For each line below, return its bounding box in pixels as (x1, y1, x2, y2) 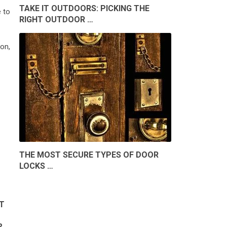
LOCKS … (19, 161, 53, 171)
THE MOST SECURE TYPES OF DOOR (19, 149, 159, 160)
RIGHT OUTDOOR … (19, 14, 93, 24)
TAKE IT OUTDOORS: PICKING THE (19, 3, 149, 13)
